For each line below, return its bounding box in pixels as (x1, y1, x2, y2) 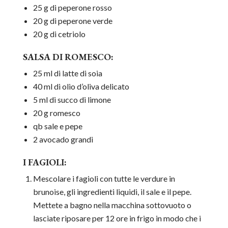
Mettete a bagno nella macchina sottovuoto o (33, 200, 191, 210)
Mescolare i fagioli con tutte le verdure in (33, 174, 175, 184)
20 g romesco (33, 108, 80, 118)
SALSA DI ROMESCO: (22, 51, 113, 63)
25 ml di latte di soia (33, 68, 102, 78)
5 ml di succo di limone (33, 95, 111, 105)
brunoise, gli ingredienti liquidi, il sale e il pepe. (33, 187, 191, 197)
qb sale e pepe (33, 121, 82, 131)
